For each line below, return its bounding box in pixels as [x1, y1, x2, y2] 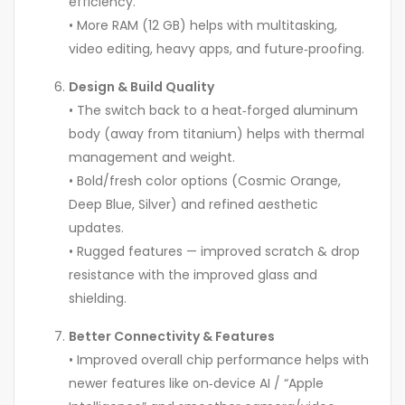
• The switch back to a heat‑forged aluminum [69, 101, 358, 120]
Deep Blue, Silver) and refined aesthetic [69, 195, 318, 214]
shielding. [69, 289, 127, 308]
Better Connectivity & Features [69, 327, 275, 346]
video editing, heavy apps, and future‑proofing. [69, 40, 364, 59]
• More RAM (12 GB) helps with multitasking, [69, 16, 337, 35]
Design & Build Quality [69, 78, 214, 97]
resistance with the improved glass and [69, 266, 317, 285]
